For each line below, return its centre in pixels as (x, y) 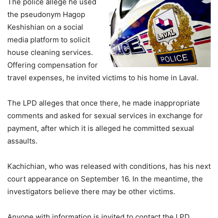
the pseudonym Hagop (46, 14)
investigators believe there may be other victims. (91, 191)
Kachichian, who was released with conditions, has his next (109, 166)
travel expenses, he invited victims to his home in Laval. (103, 78)
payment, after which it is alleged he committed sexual (101, 128)
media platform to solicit (49, 40)
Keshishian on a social (45, 27)
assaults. (22, 141)
